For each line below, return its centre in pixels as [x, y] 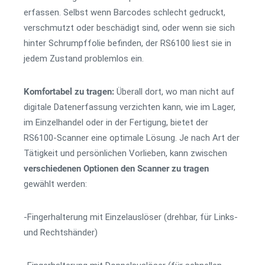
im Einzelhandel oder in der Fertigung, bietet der [116, 122]
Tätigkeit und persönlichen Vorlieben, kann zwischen [125, 153]
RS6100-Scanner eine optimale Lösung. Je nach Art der [132, 138]
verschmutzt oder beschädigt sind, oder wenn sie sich [129, 28]
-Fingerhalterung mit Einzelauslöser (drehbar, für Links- [131, 217]
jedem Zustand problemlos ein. [84, 59]
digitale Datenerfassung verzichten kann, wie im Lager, [130, 107]
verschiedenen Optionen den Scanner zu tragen [116, 169]
